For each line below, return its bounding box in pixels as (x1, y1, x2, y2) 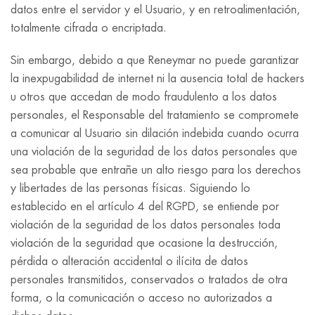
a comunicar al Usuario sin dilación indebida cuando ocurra (11, 128, 299, 139)
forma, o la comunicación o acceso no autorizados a (11, 292, 272, 304)
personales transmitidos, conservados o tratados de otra (11, 274, 288, 285)
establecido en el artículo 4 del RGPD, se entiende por (11, 201, 279, 212)
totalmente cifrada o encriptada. (11, 22, 167, 34)
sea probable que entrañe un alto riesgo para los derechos (11, 165, 301, 176)
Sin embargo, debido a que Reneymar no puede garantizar (11, 55, 299, 66)
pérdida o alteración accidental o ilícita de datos (11, 256, 248, 267)
